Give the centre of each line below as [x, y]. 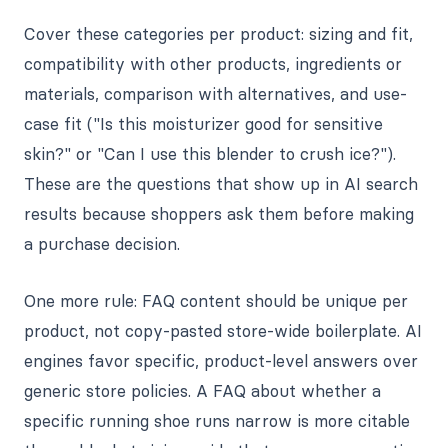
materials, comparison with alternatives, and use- [215, 94]
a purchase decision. [102, 244]
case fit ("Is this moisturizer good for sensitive [203, 124]
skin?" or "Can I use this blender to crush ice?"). [210, 154]
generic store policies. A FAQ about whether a [202, 391]
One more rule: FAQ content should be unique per [216, 301]
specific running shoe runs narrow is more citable [217, 421]
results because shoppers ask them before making [219, 214]
